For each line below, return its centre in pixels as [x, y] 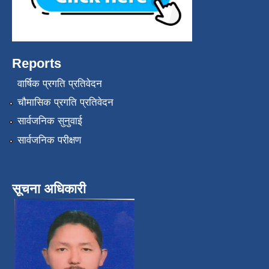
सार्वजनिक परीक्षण [49, 140]
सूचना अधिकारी [49, 189]
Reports [37, 64]
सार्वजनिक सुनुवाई [50, 121]
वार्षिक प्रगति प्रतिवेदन [59, 83]
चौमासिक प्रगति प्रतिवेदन [65, 103]
